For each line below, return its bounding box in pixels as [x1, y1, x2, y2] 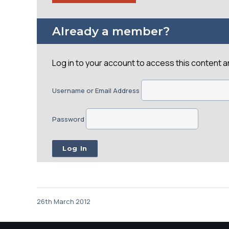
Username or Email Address [52, 86, 140, 95]
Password [52, 114, 84, 124]
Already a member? [52, 24, 170, 38]
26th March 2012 [37, 196, 90, 206]
